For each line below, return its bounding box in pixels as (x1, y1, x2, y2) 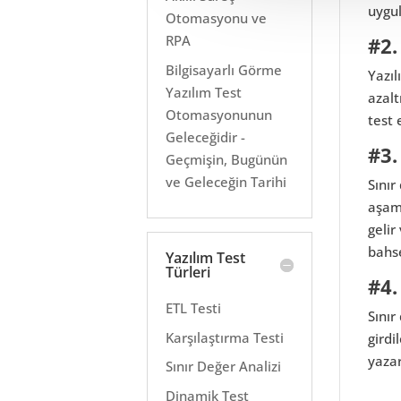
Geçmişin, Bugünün (166, 149, 288, 168)
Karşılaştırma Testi (166, 328, 285, 346)
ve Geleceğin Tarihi (166, 172, 287, 191)
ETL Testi (166, 299, 222, 317)
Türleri (166, 262, 211, 282)
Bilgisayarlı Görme (166, 60, 283, 79)
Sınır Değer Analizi (166, 357, 282, 375)
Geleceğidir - (166, 127, 246, 146)
